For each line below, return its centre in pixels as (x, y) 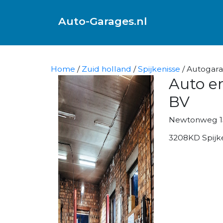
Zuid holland (107, 69)
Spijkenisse (159, 69)
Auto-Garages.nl (103, 21)
